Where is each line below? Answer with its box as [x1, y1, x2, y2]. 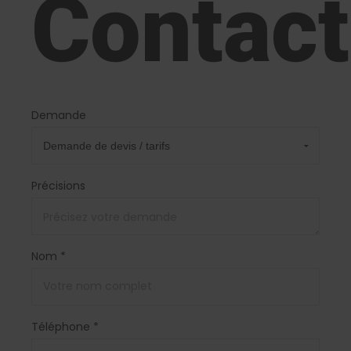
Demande [31, 107, 86, 123]
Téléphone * [31, 318, 99, 335]
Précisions [31, 177, 85, 194]
